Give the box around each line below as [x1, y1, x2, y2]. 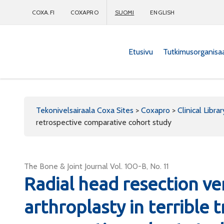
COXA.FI [32, 8, 54, 16]
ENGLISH [150, 8, 175, 16]
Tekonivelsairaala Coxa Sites [36, 105, 133, 115]
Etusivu [128, 46, 153, 56]
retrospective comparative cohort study [36, 117, 171, 127]
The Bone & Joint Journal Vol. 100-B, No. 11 [24, 161, 168, 171]
